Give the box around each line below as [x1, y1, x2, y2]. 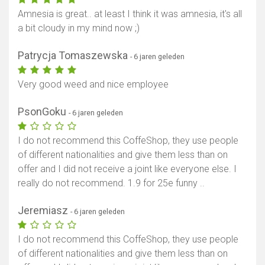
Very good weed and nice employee [18, 79, 169, 91]
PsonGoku [18, 105, 69, 118]
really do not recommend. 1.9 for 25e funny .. [18, 177, 205, 189]
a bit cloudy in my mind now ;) [18, 22, 140, 34]
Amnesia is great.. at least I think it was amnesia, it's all [18, 8, 242, 20]
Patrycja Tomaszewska [18, 49, 130, 62]
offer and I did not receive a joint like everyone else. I [18, 163, 237, 175]
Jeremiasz [18, 204, 70, 217]
